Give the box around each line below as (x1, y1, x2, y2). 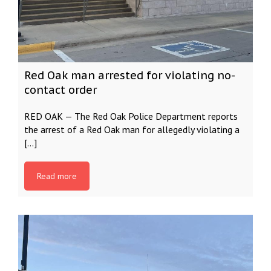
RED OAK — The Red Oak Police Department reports (24, 110, 238, 122)
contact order (24, 83, 97, 97)
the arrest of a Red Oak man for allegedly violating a (24, 123, 240, 135)
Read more (37, 171, 77, 181)
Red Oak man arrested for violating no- (24, 68, 235, 82)
